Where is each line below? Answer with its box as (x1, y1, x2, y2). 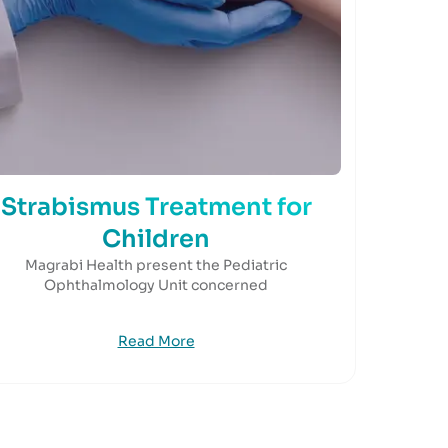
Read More (117, 332, 195, 350)
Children (102, 224, 210, 254)
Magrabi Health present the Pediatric (25, 256, 287, 274)
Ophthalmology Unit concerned (44, 276, 268, 294)
